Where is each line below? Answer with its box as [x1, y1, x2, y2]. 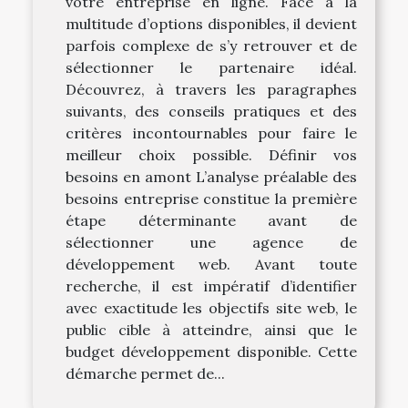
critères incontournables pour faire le [66, 124, 357, 143]
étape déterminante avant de [66, 211, 357, 230]
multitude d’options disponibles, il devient [66, 15, 357, 34]
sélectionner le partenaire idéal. [66, 58, 357, 77]
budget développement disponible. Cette [66, 342, 357, 362]
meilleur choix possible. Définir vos [66, 146, 357, 165]
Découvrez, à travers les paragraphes [66, 80, 357, 99]
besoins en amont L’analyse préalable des [66, 168, 357, 187]
